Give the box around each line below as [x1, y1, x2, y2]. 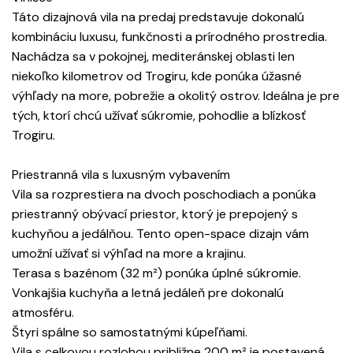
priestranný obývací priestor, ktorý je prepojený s [12, 206, 298, 223]
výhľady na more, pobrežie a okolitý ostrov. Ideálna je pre [12, 87, 340, 105]
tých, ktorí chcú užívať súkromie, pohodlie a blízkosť [12, 107, 306, 124]
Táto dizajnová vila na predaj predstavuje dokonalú [12, 9, 304, 26]
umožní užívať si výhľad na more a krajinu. [12, 245, 246, 262]
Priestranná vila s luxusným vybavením [12, 166, 230, 184]
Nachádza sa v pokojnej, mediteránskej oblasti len [12, 48, 295, 65]
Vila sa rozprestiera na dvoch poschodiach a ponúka [12, 186, 316, 203]
